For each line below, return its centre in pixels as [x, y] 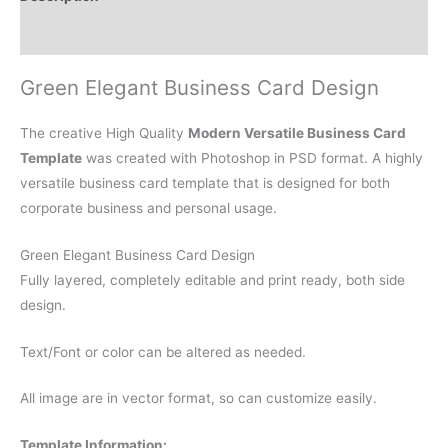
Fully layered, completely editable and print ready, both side [212, 279]
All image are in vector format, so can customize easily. [198, 398]
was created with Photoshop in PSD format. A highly [252, 157]
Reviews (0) [60, 35]
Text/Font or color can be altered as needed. [163, 351]
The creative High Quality [104, 132]
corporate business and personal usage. [148, 207]
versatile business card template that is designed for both [205, 182]
